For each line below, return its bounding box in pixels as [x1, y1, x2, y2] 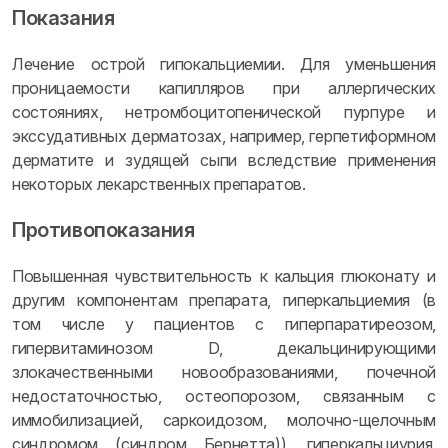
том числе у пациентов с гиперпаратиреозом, [12, 314, 436, 334]
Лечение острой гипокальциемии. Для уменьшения [12, 54, 436, 74]
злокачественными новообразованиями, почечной [12, 362, 436, 382]
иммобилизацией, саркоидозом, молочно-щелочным [12, 410, 436, 430]
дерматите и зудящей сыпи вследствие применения [12, 150, 436, 170]
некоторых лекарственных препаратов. [12, 174, 306, 194]
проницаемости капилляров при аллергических [12, 78, 436, 98]
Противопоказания [12, 218, 195, 242]
